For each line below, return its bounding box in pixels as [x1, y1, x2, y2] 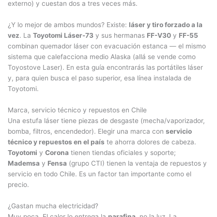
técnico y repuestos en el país [8, 138, 105, 146]
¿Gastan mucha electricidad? [8, 201, 98, 210]
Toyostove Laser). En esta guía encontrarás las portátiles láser [8, 63, 203, 71]
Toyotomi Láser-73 [33, 31, 93, 39]
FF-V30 [147, 31, 171, 39]
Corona [45, 148, 69, 156]
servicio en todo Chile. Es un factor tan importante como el [8, 170, 191, 178]
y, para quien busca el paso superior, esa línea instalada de [8, 74, 191, 82]
